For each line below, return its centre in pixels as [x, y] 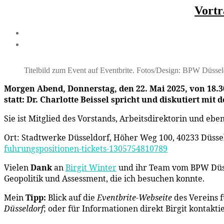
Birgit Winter [91, 167]
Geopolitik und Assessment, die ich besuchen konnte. [104, 178]
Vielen [17, 167]
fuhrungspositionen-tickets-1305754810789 [86, 148]
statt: [15, 99]
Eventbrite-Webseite [134, 197]
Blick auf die [71, 197]
